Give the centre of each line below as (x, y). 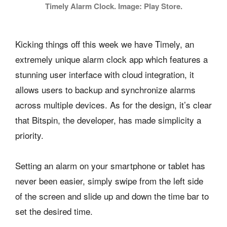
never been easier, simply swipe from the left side (109, 180)
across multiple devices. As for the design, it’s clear (113, 104)
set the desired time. (54, 211)
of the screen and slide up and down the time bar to (112, 196)
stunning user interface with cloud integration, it (105, 74)
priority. (29, 135)
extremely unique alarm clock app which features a (111, 59)
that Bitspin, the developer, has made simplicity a (108, 120)
